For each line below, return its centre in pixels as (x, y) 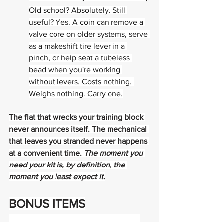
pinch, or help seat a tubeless (80, 58)
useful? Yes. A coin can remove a (87, 22)
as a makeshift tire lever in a (78, 46)
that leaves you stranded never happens (79, 141)
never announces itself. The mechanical (79, 129)
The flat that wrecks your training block (77, 117)
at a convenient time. (46, 153)
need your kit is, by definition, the (68, 165)
